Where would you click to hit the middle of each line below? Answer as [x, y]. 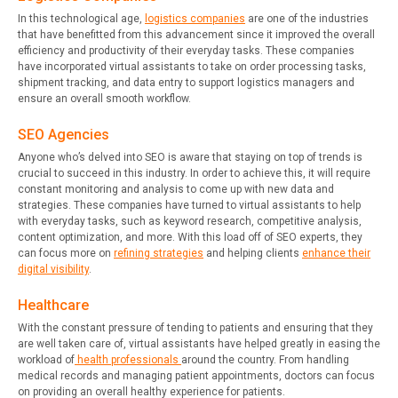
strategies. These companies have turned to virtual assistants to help [189, 206]
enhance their [336, 254]
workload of [46, 360]
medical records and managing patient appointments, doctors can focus [196, 376]
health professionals [128, 360]
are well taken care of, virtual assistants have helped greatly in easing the [199, 344]
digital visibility [53, 270]
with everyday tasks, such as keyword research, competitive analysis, [190, 222]
